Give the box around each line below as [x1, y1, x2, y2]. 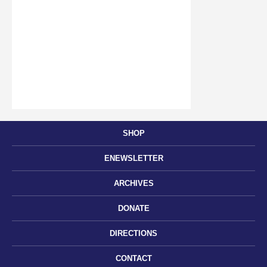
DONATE [117, 204, 150, 213]
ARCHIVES [113, 179, 154, 188]
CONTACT [115, 254, 152, 263]
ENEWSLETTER [104, 154, 163, 163]
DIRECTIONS [110, 229, 157, 238]
